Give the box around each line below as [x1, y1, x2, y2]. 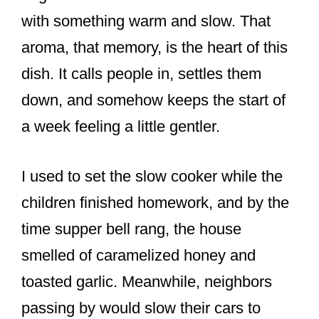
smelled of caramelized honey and [21, 246, 256, 265]
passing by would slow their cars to [21, 299, 261, 318]
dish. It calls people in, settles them [21, 65, 261, 83]
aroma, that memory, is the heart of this [21, 38, 288, 57]
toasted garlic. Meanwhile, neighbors [21, 273, 272, 291]
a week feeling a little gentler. [21, 117, 220, 136]
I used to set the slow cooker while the [21, 167, 283, 186]
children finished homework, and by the [21, 194, 289, 212]
